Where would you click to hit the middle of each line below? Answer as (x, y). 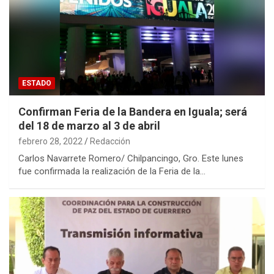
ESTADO (37, 83)
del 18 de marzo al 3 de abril (89, 125)
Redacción (110, 141)
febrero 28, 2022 (50, 141)
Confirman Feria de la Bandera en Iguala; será (133, 111)
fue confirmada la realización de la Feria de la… (112, 171)
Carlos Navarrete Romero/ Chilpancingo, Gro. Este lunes (131, 158)
